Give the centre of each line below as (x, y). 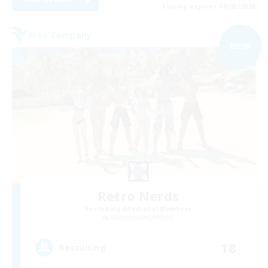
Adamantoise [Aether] (142, 217)
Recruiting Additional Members (138, 209)
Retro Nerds (138, 196)
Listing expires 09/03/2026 (209, 6)
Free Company (60, 35)
